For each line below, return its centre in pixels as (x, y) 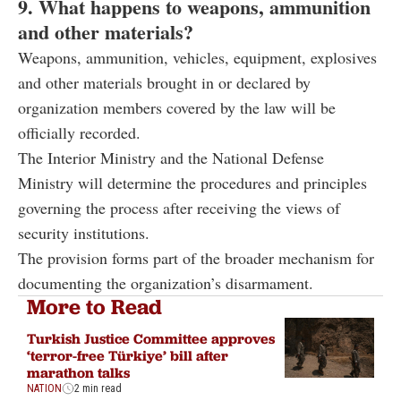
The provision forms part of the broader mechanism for (196, 258)
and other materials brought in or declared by (164, 83)
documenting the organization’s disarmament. (166, 283)
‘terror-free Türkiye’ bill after (128, 355)
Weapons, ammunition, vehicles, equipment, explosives (197, 58)
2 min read (98, 388)
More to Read (94, 307)
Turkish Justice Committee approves (151, 338)
